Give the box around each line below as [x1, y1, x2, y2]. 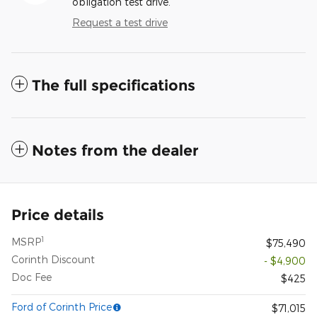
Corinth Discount [11, 253, 95, 266]
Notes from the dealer [32, 142, 199, 160]
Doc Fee [11, 271, 52, 284]
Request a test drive [72, 16, 168, 29]
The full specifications [32, 76, 195, 95]
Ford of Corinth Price [11, 301, 112, 313]
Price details [11, 206, 104, 224]
